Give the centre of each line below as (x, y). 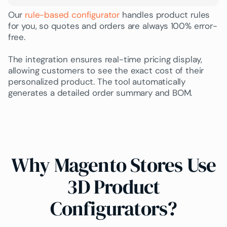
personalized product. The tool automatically (97, 82)
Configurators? (113, 209)
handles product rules (165, 15)
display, (186, 60)
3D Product (113, 187)
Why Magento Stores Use (113, 165)
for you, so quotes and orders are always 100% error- (112, 26)
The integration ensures (56, 60)
